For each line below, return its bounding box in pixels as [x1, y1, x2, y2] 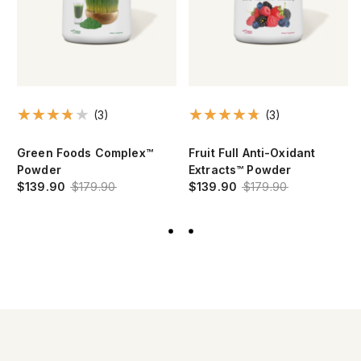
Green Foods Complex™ [17, 145, 153, 160]
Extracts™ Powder [189, 162, 292, 176]
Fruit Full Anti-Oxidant [189, 145, 316, 160]
